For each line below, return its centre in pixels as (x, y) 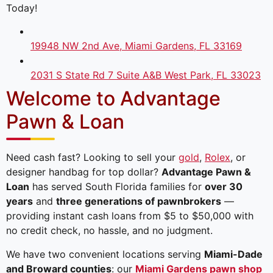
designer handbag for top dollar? (84, 172)
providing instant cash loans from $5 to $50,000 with (130, 216)
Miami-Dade (233, 254)
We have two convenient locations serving (105, 254)
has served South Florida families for (117, 187)
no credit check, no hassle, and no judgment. (109, 231)
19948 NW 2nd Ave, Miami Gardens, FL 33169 (136, 45)
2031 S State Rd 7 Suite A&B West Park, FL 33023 (146, 75)
